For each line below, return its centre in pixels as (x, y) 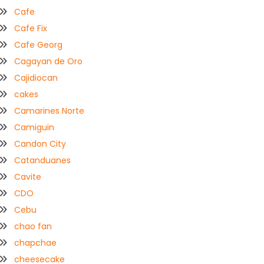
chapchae (36, 243)
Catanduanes (43, 161)
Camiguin (34, 128)
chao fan (33, 227)
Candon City (40, 144)
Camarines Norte (49, 111)
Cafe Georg (39, 45)
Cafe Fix (31, 29)
